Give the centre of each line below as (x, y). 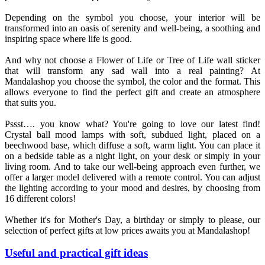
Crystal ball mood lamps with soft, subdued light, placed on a (132, 134)
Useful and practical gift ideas (76, 253)
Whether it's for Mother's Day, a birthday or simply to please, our (132, 219)
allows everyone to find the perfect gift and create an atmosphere (132, 92)
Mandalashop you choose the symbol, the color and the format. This (132, 81)
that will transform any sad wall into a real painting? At (132, 70)
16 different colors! (40, 198)
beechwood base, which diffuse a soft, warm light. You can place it (132, 145)
